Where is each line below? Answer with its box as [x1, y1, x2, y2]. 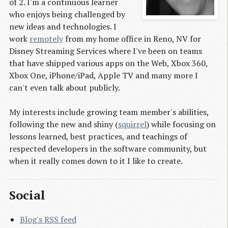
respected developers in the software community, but [9, 143, 207, 155]
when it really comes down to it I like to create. [9, 155, 183, 167]
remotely [30, 33, 63, 45]
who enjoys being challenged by [9, 9, 125, 20]
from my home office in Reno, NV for [63, 33, 201, 45]
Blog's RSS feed [19, 214, 76, 225]
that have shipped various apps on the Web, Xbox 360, [9, 58, 208, 69]
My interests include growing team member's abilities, [9, 106, 209, 118]
